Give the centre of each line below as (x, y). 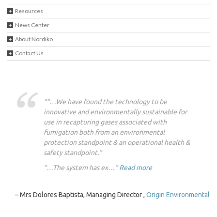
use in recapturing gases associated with (105, 122)
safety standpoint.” (73, 153)
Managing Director (115, 195)
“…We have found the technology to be (107, 102)
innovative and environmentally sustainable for (115, 112)
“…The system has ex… (79, 168)
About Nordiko (34, 39)
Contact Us (29, 53)
